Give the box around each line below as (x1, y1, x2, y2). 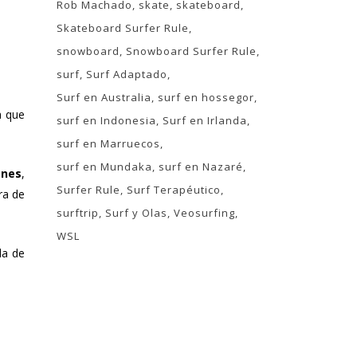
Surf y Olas (105, 206, 167, 220)
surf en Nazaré (159, 159, 243, 174)
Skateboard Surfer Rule (57, 21, 189, 35)
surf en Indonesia (57, 113, 156, 127)
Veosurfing (174, 206, 235, 220)
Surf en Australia (57, 90, 151, 104)
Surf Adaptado (86, 67, 167, 81)
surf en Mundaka (57, 159, 152, 174)
